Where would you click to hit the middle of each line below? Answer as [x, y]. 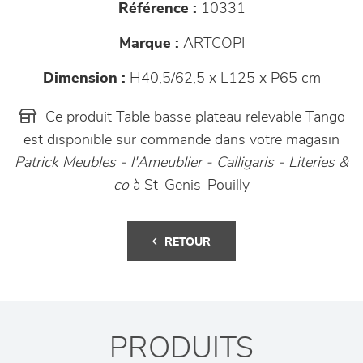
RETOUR [188, 242]
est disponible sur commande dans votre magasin [181, 140]
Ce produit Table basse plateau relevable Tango [193, 117]
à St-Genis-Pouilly [189, 186]
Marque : [149, 44]
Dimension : [84, 79]
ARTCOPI [211, 44]
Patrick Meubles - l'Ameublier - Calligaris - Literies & [181, 163]
